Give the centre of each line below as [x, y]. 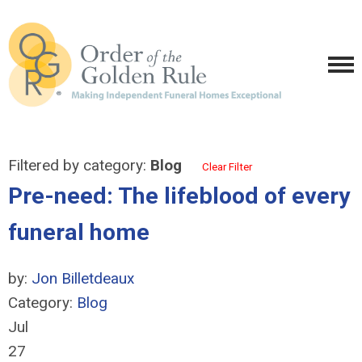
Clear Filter [227, 167]
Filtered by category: [79, 165]
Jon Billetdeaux [83, 278]
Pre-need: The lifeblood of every [179, 196]
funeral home [79, 232]
